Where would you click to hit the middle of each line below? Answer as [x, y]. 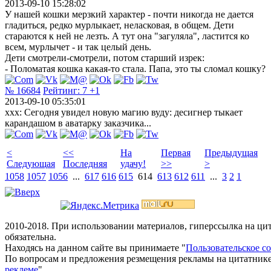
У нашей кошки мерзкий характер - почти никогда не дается [129, 14]
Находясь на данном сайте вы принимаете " [95, 247]
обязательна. [31, 237]
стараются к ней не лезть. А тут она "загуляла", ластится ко [127, 36]
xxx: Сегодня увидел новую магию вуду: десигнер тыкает [124, 112]
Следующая [31, 163]
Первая [176, 152]
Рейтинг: [63, 90]
